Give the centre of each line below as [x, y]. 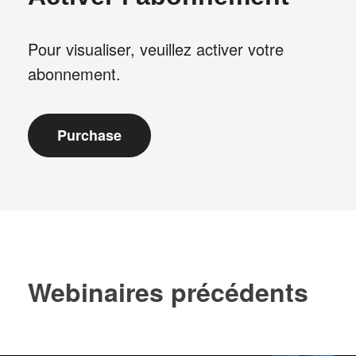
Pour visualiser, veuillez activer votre [156, 49]
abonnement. [74, 74]
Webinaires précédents [168, 291]
